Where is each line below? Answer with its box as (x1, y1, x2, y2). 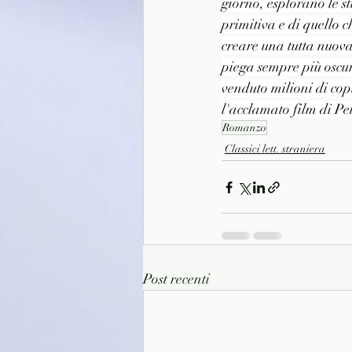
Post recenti (143, 270, 210, 288)
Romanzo (222, 121, 266, 135)
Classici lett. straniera (225, 142, 325, 156)
